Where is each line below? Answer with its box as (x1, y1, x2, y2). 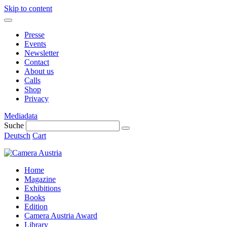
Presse (24, 30, 45, 39)
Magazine (24, 175, 56, 183)
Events (24, 40, 46, 48)
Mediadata (4, 111, 37, 120)
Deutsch (4, 131, 30, 140)
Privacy (24, 94, 49, 103)
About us (24, 67, 54, 75)
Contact (24, 58, 49, 66)
